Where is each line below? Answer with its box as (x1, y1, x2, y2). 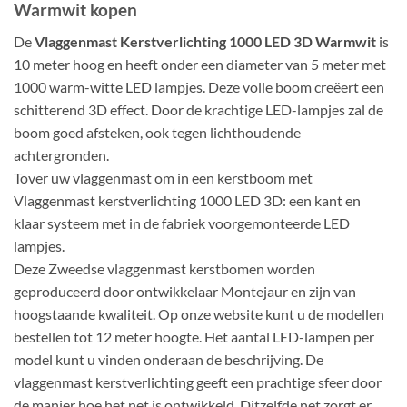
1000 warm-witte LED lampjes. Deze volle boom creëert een (14, 77, 384, 95)
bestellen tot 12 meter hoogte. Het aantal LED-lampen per (14, 327, 374, 345)
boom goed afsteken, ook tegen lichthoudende (14, 123, 301, 141)
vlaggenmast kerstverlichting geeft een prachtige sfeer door (14, 372, 382, 391)
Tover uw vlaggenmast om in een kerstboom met (14, 168, 313, 186)
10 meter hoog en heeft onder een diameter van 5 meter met (14, 55, 386, 73)
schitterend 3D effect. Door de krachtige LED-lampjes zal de (14, 100, 383, 118)
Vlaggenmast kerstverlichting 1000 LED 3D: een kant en (14, 191, 361, 209)
